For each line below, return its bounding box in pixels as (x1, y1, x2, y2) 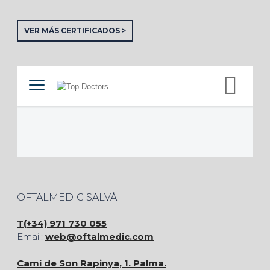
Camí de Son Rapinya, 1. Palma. (17, 257, 166, 269)
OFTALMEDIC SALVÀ (17, 192, 117, 203)
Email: (17, 231, 45, 242)
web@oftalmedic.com (45, 231, 154, 242)
